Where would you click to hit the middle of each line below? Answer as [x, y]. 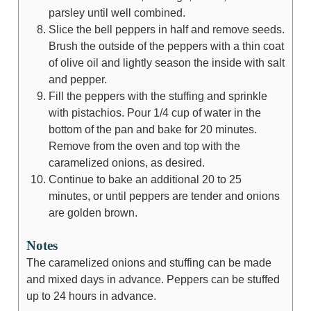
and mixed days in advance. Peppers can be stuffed [153, 279]
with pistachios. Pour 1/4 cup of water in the [154, 112]
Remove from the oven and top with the [144, 145]
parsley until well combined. [117, 12]
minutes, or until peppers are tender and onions [164, 195]
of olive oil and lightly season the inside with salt [166, 62]
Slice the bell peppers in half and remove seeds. [166, 29]
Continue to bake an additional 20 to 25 [145, 179]
